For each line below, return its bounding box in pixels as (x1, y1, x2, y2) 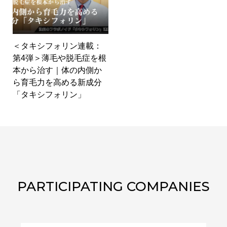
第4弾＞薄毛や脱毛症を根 (13, 54, 106, 63)
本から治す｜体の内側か (13, 66, 102, 75)
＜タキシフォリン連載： (13, 42, 102, 51)
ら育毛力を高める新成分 (13, 78, 102, 87)
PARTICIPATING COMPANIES (17, 178, 210, 195)
